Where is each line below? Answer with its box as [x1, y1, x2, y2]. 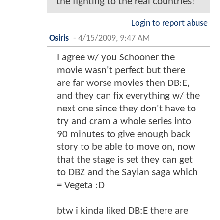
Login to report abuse [131, 19, 208, 27]
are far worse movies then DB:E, [57, 78, 190, 88]
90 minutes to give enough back [57, 129, 191, 139]
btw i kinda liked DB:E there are [57, 205, 188, 216]
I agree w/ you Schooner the [57, 52, 175, 63]
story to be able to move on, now [57, 141, 195, 152]
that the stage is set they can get [57, 154, 192, 165]
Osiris [49, 34, 69, 43]
